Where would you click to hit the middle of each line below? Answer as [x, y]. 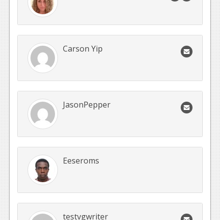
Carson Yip [83, 49]
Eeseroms [81, 161]
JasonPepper [87, 105]
